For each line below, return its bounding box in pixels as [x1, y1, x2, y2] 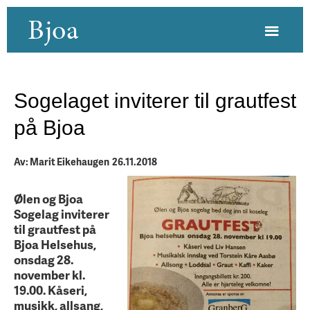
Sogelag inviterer [14, 206, 109, 222]
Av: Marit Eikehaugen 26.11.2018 [14, 155, 157, 168]
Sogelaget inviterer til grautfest [14, 89, 296, 112]
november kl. [14, 266, 85, 283]
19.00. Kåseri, [14, 282, 87, 298]
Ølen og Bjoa [14, 190, 83, 207]
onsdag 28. [14, 251, 73, 268]
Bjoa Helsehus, [14, 236, 96, 253]
